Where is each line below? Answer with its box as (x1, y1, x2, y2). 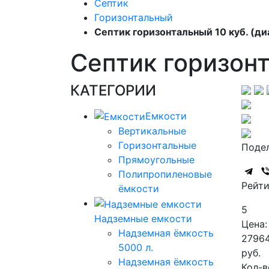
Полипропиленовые (118, 168, 212, 181)
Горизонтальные (118, 139, 196, 152)
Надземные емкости (94, 213, 192, 225)
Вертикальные (118, 125, 186, 138)
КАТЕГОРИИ (70, 81, 156, 99)
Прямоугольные (118, 154, 195, 166)
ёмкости (118, 183, 159, 195)
